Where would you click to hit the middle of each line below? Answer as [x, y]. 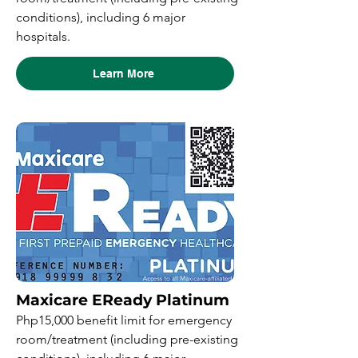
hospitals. [43, 36]
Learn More [123, 74]
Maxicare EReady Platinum [123, 300]
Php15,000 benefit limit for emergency [124, 320]
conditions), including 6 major [101, 17]
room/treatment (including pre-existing [127, 339]
